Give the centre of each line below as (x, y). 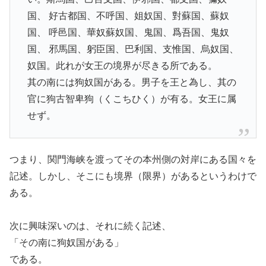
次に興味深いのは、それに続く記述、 (90, 226)
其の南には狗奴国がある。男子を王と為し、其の (132, 83)
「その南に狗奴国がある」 (66, 242)
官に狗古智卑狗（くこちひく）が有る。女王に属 (132, 99)
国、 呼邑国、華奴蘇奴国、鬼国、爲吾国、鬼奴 (128, 33)
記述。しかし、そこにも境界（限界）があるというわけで (133, 176)
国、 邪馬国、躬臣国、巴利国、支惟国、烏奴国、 (133, 49)
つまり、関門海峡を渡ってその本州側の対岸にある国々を (133, 159)
